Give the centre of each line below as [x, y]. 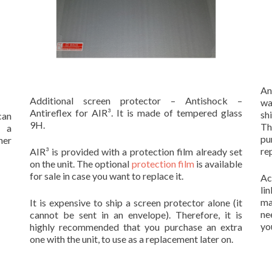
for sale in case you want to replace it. [107, 176]
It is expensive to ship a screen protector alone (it [136, 203]
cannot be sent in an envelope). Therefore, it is [136, 215]
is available [218, 164]
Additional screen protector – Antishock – [136, 101]
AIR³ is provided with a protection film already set [136, 152]
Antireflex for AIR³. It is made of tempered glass [136, 113]
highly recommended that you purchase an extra [136, 227]
